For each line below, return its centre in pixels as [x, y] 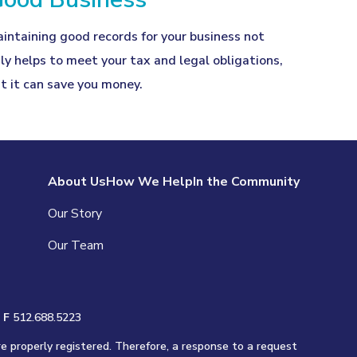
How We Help [149, 181]
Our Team [76, 245]
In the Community [246, 181]
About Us [77, 181]
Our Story [75, 213]
